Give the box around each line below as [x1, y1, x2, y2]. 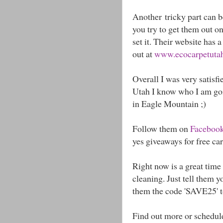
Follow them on [132, 122, 190, 135]
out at [132, 48, 154, 60]
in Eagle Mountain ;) [132, 98, 206, 110]
